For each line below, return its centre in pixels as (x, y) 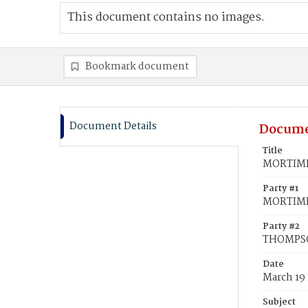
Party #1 (280, 189)
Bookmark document (137, 67)
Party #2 (281, 227)
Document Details (113, 126)
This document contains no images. (166, 18)
